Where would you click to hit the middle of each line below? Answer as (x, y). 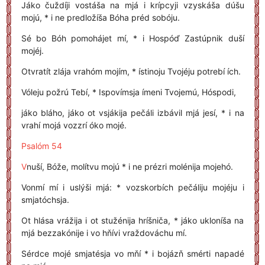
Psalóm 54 (41, 146)
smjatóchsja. (45, 200)
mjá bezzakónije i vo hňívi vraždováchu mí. (104, 233)
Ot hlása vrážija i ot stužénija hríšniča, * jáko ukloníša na (132, 220)
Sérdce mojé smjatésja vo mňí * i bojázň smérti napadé (132, 253)
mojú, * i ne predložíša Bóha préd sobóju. (100, 17)
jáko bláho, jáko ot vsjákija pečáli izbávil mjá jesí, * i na (132, 113)
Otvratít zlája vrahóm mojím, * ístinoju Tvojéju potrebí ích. (131, 71)
